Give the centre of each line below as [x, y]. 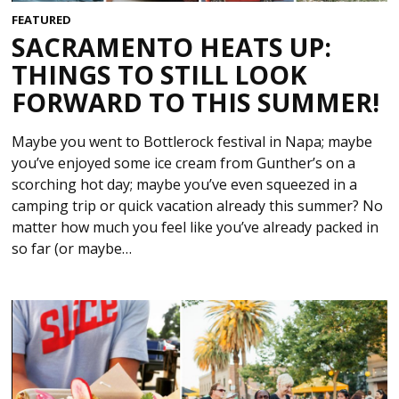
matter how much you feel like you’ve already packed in [195, 227]
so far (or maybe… [72, 248]
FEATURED [42, 20]
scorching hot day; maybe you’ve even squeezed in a [185, 184]
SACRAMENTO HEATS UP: [172, 46]
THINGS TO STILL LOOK [160, 74]
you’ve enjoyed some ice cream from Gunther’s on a [184, 163]
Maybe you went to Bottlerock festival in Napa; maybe [192, 141]
